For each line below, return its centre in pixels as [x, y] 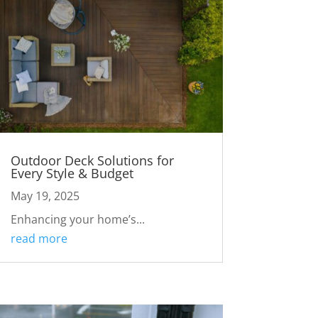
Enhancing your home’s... [77, 219]
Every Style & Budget [72, 173]
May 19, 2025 [45, 196]
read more [39, 238]
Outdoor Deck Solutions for [92, 160]
